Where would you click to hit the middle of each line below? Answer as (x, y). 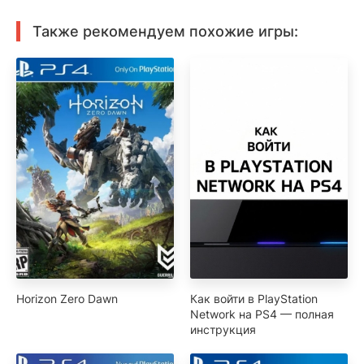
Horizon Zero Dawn (67, 298)
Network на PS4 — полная (262, 314)
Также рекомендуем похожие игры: (165, 32)
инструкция (223, 329)
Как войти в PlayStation (254, 298)
